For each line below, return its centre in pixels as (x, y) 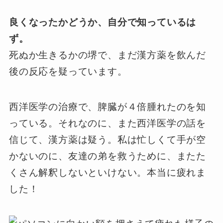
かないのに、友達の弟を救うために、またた (108, 156)
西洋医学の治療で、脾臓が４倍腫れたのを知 (108, 107)
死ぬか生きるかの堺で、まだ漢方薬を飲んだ (108, 55)
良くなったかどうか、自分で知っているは (103, 22)
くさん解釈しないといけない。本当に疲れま (108, 172)
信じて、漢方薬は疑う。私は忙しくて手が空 (108, 139)
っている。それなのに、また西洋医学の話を (108, 123)
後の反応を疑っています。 (68, 72)
